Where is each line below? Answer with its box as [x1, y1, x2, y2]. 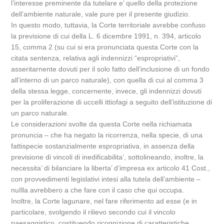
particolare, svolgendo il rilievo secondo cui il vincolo [11, 208, 176, 216]
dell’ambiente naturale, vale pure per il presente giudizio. [11, 10, 190, 18]
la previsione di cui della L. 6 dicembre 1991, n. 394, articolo [11, 32, 201, 40]
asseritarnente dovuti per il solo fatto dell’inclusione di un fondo [11, 65, 210, 73]
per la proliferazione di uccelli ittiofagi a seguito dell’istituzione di [11, 98, 212, 106]
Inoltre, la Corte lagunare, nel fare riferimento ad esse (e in [11, 197, 197, 205]
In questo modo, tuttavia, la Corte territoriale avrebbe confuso [11, 21, 206, 29]
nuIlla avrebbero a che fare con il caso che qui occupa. [11, 186, 184, 194]
